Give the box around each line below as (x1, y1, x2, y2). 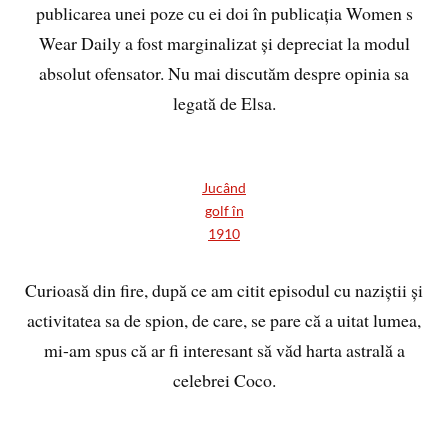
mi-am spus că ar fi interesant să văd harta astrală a (43, 338, 405, 363)
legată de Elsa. (172, 91, 276, 116)
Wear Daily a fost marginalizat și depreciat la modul (38, 31, 410, 56)
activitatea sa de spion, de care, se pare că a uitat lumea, (27, 308, 421, 333)
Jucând (202, 179, 246, 197)
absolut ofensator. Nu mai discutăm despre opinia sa (39, 61, 409, 86)
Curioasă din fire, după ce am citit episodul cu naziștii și (25, 278, 423, 303)
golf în (204, 202, 244, 220)
